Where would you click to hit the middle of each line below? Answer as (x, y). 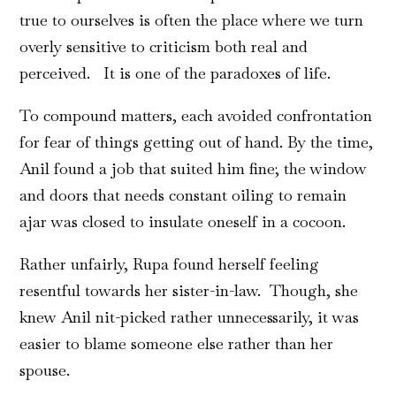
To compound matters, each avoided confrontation (196, 116)
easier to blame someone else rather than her (177, 344)
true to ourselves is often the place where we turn (192, 20)
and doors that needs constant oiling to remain (183, 195)
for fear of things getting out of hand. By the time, (197, 142)
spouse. (45, 370)
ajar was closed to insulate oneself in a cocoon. (183, 222)
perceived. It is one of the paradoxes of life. (175, 73)
